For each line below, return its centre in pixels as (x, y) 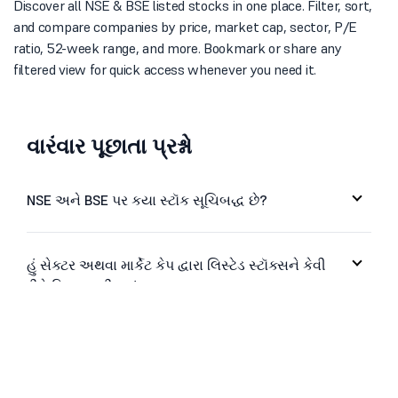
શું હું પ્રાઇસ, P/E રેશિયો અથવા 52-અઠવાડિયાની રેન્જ (183, 350)
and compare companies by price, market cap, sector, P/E (185, 26)
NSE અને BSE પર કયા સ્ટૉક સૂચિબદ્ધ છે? (147, 199)
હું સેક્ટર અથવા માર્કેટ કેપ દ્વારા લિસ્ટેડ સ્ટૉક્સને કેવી (176, 264)
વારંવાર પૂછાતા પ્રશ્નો (109, 146)
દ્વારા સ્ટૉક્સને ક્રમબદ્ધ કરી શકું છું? (130, 372)
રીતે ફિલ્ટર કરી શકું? (86, 286)
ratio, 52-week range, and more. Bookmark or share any (178, 48)
